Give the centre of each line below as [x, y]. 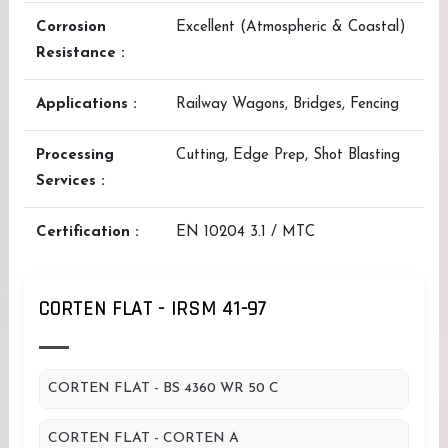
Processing [75, 155]
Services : [70, 181]
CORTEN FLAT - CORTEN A [143, 438]
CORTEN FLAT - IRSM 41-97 [153, 309]
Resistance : [80, 53]
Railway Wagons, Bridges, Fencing [287, 104]
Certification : [87, 232]
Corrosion [71, 27]
